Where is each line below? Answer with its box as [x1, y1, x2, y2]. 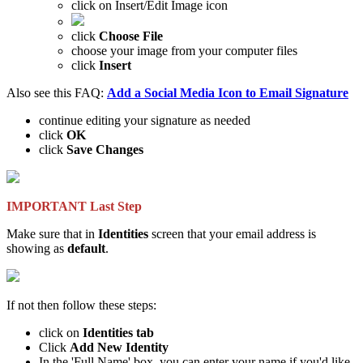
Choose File [96, 29, 163, 44]
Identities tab [83, 326, 154, 340]
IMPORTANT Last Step [6, 199, 142, 214]
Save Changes [63, 143, 143, 157]
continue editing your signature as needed [39, 113, 250, 128]
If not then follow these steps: [6, 298, 156, 313]
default [67, 241, 105, 256]
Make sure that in [6, 227, 98, 241]
